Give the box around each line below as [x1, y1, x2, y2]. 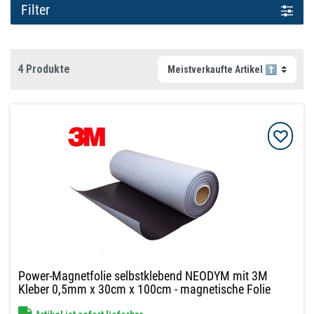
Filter [21, 1, 50, 18]
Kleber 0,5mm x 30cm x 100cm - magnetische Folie [18, 282, 271, 297]
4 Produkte [18, 62, 70, 76]
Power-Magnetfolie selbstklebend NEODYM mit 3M [18, 268, 268, 284]
